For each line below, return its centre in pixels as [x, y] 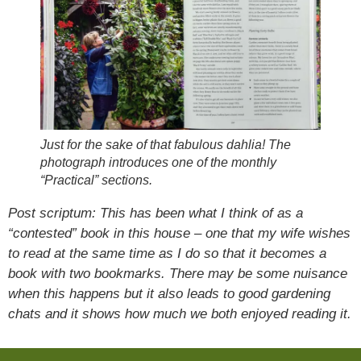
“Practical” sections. [96, 180]
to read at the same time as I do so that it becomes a [167, 254]
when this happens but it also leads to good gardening [169, 294]
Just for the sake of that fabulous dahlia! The [166, 145]
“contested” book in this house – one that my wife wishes [179, 234]
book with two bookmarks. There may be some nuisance [178, 274]
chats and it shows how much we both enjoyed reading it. [180, 314]
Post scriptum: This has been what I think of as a [156, 214]
